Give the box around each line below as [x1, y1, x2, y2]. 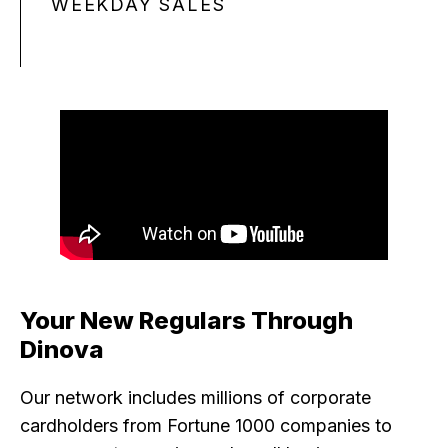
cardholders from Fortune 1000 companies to [20, 414, 392, 436]
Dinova [20, 335, 104, 365]
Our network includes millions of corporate [20, 386, 371, 408]
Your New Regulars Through [20, 306, 353, 336]
